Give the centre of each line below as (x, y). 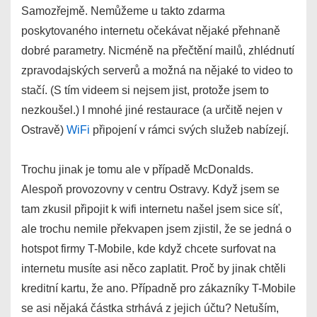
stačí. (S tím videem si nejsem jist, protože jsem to (145, 90)
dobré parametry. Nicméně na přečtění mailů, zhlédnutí (158, 51)
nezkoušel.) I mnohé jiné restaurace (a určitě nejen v (152, 110)
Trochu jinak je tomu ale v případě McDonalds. (137, 169)
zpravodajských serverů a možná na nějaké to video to (157, 70)
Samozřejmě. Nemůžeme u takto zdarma (123, 11)
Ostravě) (44, 130)
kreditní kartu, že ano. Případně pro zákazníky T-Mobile (158, 288)
